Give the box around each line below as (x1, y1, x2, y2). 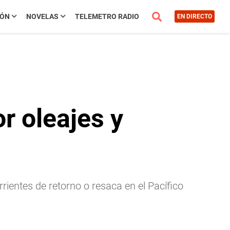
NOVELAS (26, 12, 59, 21)
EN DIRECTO (177, 13, 212, 20)
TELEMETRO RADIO (74, 12, 139, 21)
